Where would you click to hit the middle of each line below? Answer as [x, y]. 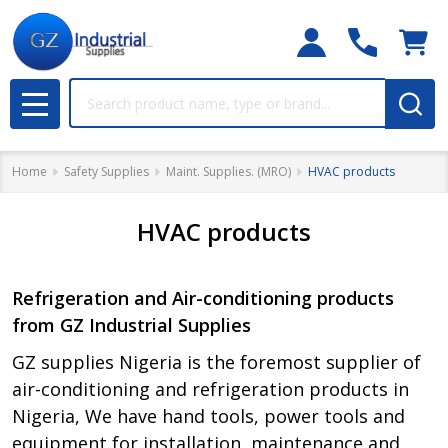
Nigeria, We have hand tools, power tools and [208, 416]
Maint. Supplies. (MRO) [228, 171]
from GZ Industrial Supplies [131, 325]
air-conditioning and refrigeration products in [210, 389]
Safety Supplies [106, 171]
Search [94, 90]
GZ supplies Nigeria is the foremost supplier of [216, 362]
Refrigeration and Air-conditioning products [203, 298]
